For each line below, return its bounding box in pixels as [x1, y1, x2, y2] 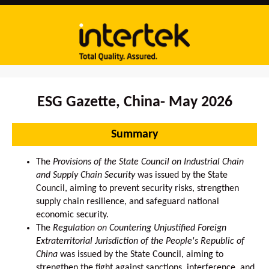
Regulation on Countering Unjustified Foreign [53, 223, 226, 233]
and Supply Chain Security [36, 171, 135, 180]
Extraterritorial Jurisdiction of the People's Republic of [36, 237, 244, 246]
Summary [111, 128, 158, 141]
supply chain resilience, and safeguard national [36, 197, 219, 207]
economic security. [36, 210, 109, 220]
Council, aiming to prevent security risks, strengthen [36, 184, 239, 193]
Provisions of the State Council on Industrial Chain [53, 157, 244, 167]
